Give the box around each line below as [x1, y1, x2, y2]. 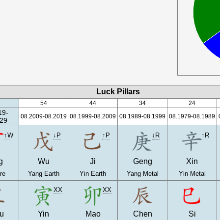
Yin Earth [80, 170, 107, 177]
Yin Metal [178, 170, 206, 177]
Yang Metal [126, 170, 159, 177]
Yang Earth [27, 170, 59, 177]
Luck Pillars [96, 87, 140, 96]
